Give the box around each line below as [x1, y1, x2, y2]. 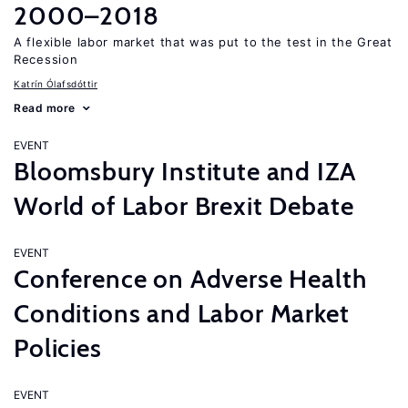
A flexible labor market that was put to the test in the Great [14, 35, 393, 49]
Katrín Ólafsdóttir [14, 78, 97, 89]
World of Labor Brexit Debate [14, 190, 354, 221]
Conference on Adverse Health [14, 263, 367, 294]
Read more [14, 101, 76, 115]
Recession [14, 52, 78, 66]
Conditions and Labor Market [14, 298, 350, 329]
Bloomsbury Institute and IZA [14, 156, 356, 187]
